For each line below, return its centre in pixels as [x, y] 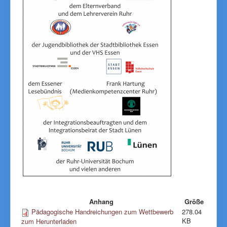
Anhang [101, 201]
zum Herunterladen [49, 221]
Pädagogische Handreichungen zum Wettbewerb [102, 212]
